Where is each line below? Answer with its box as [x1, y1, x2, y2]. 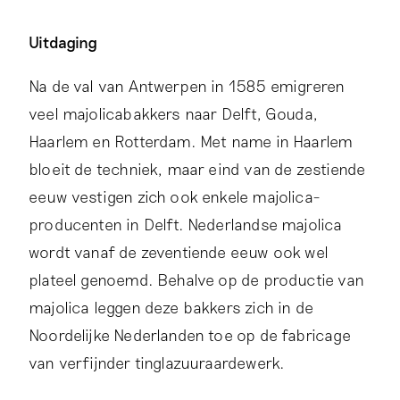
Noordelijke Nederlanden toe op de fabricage [29, 324, 351, 345]
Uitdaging [29, 31, 98, 52]
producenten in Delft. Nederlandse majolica [29, 213, 343, 234]
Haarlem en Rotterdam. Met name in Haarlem [29, 130, 354, 151]
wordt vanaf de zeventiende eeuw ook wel [29, 241, 329, 262]
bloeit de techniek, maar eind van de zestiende [29, 158, 366, 179]
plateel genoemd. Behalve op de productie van [29, 269, 364, 289]
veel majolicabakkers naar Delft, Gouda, [29, 103, 319, 123]
